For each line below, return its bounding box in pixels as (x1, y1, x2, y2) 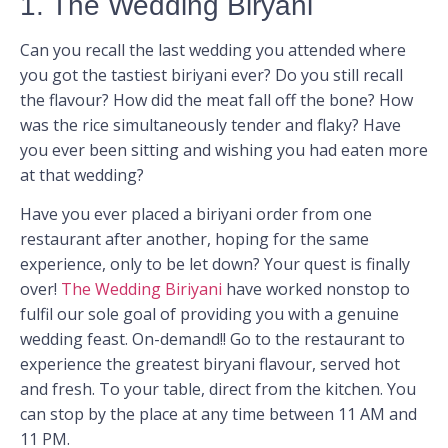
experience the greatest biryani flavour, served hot (20, 353, 400, 376)
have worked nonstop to (222, 278, 410, 301)
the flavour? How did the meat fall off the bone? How (20, 88, 413, 111)
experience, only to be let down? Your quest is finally (20, 253, 410, 276)
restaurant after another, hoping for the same (20, 228, 369, 251)
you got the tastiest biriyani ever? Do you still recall (20, 63, 403, 86)
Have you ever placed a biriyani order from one (20, 203, 372, 226)
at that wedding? (20, 163, 144, 186)
